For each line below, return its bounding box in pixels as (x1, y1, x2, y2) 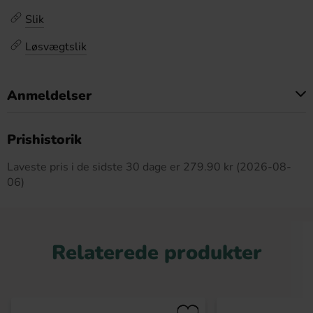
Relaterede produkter (51, 239, 262, 266)
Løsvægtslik (25, 39, 87, 54)
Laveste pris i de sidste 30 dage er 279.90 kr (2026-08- (7, 159, 291, 175)
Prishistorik (7, 131, 82, 149)
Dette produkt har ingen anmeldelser (63, 122, 250, 138)
